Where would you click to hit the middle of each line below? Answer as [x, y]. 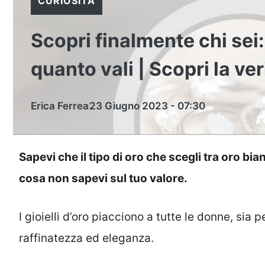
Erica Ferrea [60, 106]
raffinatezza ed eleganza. [86, 238]
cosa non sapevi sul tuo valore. [103, 178]
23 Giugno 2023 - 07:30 [147, 106]
